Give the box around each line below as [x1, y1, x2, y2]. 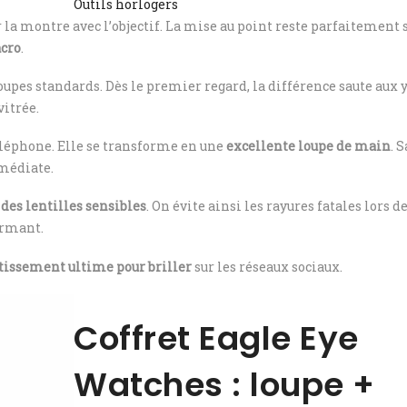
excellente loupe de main [226, 137, 391, 155]
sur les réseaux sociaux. [192, 257, 342, 275]
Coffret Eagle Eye [74, 315, 359, 362]
